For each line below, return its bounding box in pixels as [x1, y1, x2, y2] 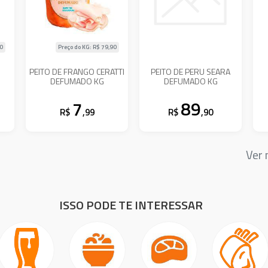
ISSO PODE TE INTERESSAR [59, 196, 203, 215]
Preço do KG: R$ [58, 42, 102, 51]
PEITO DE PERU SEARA [151, 65, 231, 78]
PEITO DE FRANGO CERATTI [29, 65, 125, 78]
